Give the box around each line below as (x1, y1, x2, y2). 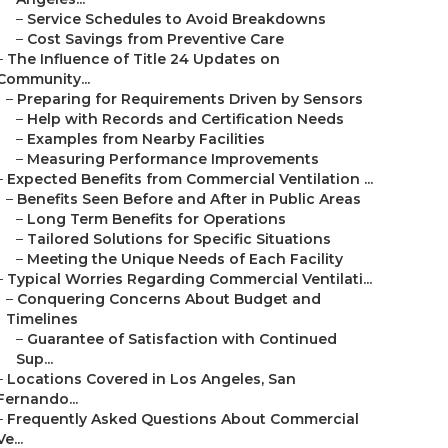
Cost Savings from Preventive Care (27, 30, 284, 48)
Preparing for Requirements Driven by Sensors (17, 90, 363, 108)
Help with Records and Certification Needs (27, 110, 344, 128)
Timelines (6, 310, 78, 328)
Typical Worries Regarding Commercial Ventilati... (7, 270, 372, 288)
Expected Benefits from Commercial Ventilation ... (7, 170, 373, 188)
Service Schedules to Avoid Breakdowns (27, 10, 326, 28)
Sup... (16, 350, 53, 368)
